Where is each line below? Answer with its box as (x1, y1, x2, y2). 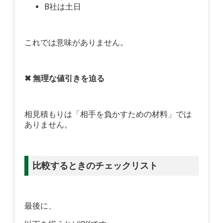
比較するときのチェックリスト (32, 160, 158, 171)
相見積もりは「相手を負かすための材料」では (24, 110, 192, 119)
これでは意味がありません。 (24, 38, 128, 48)
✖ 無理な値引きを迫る (24, 74, 105, 84)
